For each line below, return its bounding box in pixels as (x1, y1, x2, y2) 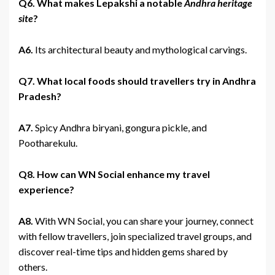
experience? (18, 184, 74, 196)
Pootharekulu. (18, 137, 77, 149)
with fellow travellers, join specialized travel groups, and (18, 230, 252, 242)
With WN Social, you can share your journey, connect (33, 215, 254, 227)
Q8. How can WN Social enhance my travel (18, 168, 210, 180)
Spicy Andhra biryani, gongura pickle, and (33, 122, 207, 134)
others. (18, 261, 47, 273)
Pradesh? (18, 90, 61, 103)
